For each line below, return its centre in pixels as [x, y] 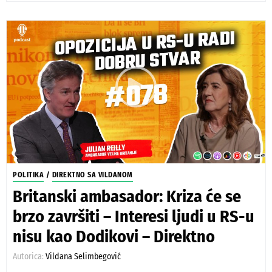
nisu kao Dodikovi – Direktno [114, 236]
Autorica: [29, 257]
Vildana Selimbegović [83, 257]
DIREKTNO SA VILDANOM [92, 175]
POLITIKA [28, 175]
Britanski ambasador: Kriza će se [127, 196]
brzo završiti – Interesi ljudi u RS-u [134, 216]
